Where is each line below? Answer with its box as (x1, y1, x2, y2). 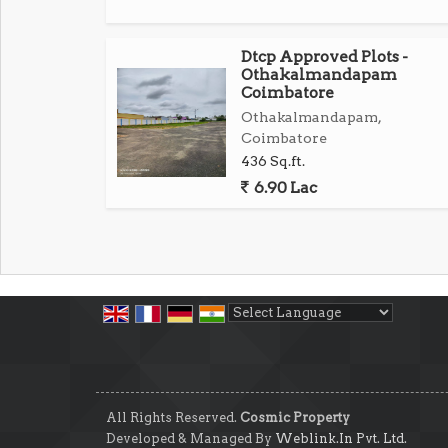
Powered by (228, 327, 315, 343)
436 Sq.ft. (241, 153, 305, 169)
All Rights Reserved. (106, 410, 240, 425)
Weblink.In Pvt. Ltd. (275, 431, 407, 446)
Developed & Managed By (106, 431, 275, 446)
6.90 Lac (251, 178, 317, 197)
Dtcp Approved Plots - (241, 47, 408, 66)
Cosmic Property (240, 410, 350, 425)
